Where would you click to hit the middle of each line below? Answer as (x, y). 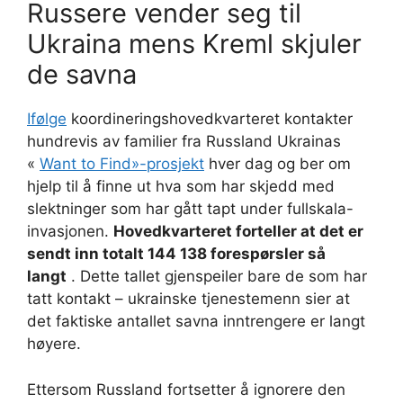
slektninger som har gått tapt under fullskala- (190, 209)
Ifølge (47, 119)
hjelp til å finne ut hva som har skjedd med (181, 187)
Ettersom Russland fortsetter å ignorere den (186, 389)
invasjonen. (70, 232)
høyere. (54, 344)
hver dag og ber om (278, 164)
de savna (82, 75)
